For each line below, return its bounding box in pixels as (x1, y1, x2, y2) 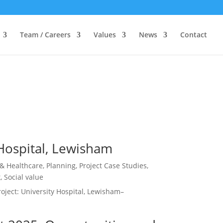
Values (94, 30, 116, 39)
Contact (180, 30, 207, 39)
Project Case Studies (79, 161, 147, 171)
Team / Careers (20, 30, 71, 39)
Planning (46, 161, 76, 171)
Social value (4, 172, 44, 182)
